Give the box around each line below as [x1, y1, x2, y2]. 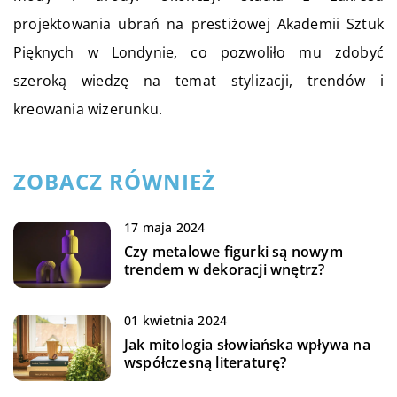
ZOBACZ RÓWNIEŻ [13, 167, 215, 197]
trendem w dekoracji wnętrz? [124, 260, 325, 280]
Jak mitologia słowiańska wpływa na [124, 335, 370, 355]
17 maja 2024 [124, 219, 206, 237]
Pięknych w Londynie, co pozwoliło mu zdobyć [13, 43, 384, 63]
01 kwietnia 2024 [124, 312, 228, 330]
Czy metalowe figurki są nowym [124, 242, 343, 262]
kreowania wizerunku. [13, 99, 162, 120]
